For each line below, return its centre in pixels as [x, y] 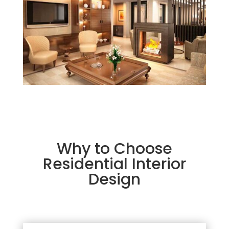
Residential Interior [114, 164]
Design [114, 179]
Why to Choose [114, 148]
